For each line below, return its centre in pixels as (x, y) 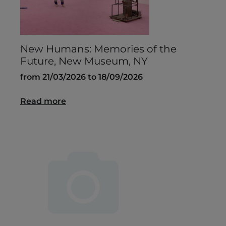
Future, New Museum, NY (84, 61)
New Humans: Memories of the (98, 49)
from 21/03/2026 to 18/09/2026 (81, 77)
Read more (43, 101)
